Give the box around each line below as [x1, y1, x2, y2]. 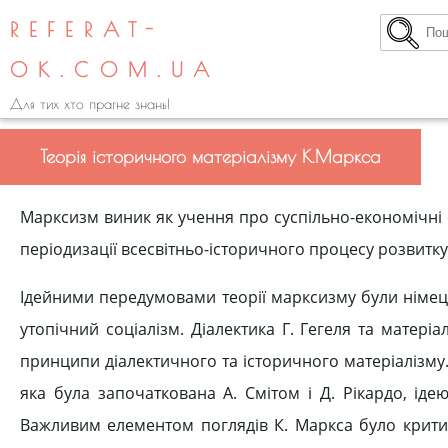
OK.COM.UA [10, 58, 221, 81]
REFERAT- [10, 18, 165, 41]
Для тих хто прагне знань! [10, 96, 170, 112]
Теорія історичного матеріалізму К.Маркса [40, 146, 381, 167]
